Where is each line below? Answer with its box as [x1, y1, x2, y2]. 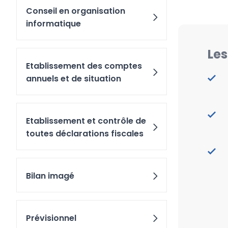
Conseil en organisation [26, 5, 125, 17]
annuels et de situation [26, 73, 121, 84]
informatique [26, 18, 81, 30]
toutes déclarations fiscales [26, 128, 144, 139]
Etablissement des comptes [26, 60, 142, 72]
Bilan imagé [26, 170, 74, 182]
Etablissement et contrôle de [26, 115, 146, 127]
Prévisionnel [26, 212, 76, 224]
